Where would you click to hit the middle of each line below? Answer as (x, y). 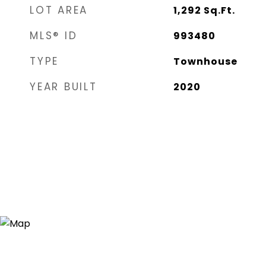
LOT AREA (59, 10)
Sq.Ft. (219, 10)
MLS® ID (54, 36)
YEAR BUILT (64, 87)
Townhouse (205, 61)
